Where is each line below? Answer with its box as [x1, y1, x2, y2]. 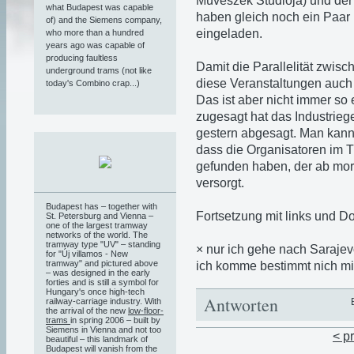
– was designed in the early [46, 267, 150, 277]
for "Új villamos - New [46, 248, 128, 258]
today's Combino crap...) [46, 77, 140, 88]
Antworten [204, 293, 278, 317]
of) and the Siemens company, [46, 14, 162, 24]
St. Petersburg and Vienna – [46, 210, 153, 220]
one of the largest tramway [46, 220, 148, 230]
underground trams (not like [46, 65, 152, 75]
